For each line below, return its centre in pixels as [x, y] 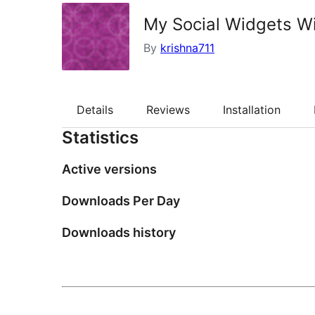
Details [95, 110]
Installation [252, 110]
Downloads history [119, 233]
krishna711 [187, 48]
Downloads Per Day [121, 201]
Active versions [109, 169]
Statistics [100, 138]
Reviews [168, 110]
